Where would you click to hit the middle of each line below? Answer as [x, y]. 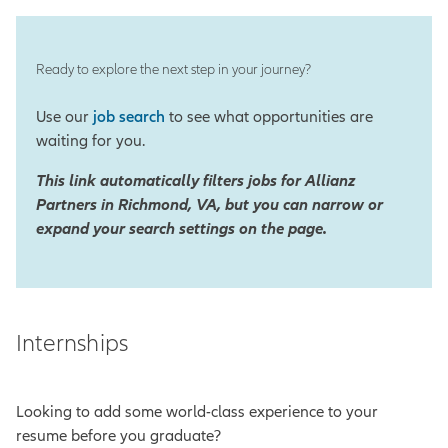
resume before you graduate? [118, 435]
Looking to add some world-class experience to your [197, 411]
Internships [72, 343]
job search [129, 116]
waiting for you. [90, 140]
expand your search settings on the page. [181, 228]
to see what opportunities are [269, 116]
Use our [64, 116]
